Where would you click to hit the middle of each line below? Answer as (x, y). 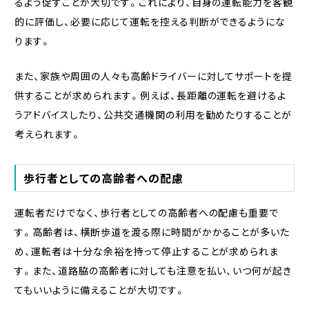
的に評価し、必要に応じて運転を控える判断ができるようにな (150, 21)
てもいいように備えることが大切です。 (100, 289)
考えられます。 (48, 133)
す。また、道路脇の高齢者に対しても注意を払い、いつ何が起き (153, 270)
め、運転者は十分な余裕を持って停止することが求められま (147, 251)
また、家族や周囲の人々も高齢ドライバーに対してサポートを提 (153, 76)
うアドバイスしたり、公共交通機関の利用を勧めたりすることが (153, 114)
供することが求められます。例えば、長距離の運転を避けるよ (150, 95)
